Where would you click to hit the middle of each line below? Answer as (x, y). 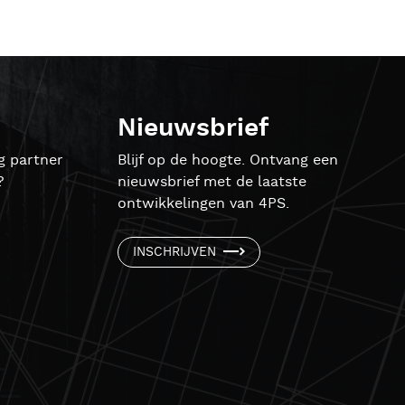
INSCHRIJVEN (174, 252)
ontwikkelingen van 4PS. (203, 204)
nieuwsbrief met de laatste (212, 182)
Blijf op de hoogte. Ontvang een (228, 160)
